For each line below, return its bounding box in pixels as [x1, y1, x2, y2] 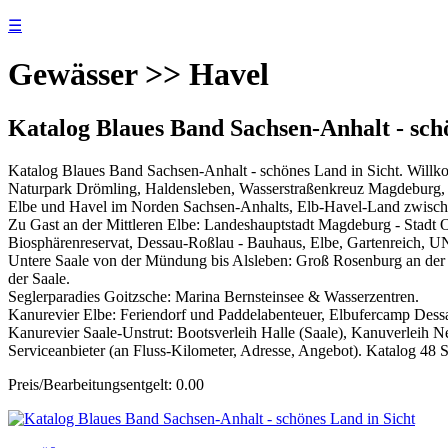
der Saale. [8, 269, 70, 287]
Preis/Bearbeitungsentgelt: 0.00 [8, 375, 204, 393]
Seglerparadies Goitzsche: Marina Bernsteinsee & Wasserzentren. [8, 287, 419, 305]
